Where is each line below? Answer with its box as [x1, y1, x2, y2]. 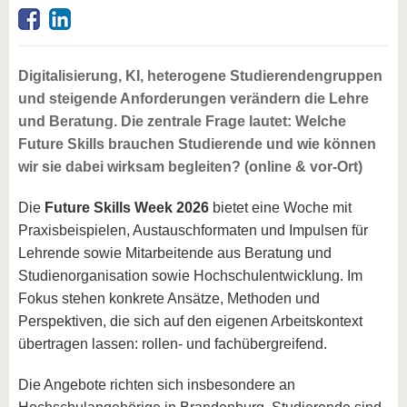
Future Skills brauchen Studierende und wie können [18, 136, 376, 153]
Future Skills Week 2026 [45, 200, 213, 216]
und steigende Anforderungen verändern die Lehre [18, 91, 369, 107]
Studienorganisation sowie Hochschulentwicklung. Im [18, 268, 362, 284]
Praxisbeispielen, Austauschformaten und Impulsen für [18, 223, 368, 239]
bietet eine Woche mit [213, 200, 352, 216]
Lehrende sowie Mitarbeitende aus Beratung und [18, 245, 332, 262]
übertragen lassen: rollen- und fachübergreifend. [18, 336, 327, 352]
